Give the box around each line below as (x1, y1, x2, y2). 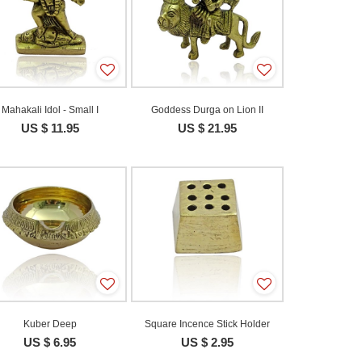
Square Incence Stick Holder (145, 318, 270, 330)
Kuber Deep (23, 318, 77, 330)
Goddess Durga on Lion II (151, 103, 263, 116)
